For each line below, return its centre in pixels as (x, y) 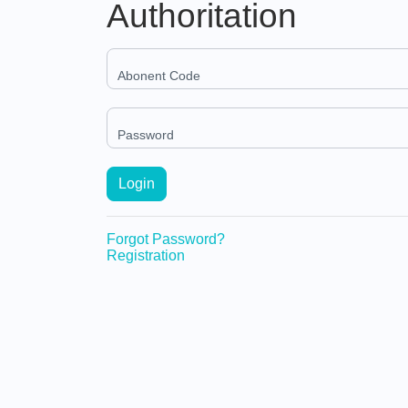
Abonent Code (159, 76)
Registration (146, 255)
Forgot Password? (166, 239)
